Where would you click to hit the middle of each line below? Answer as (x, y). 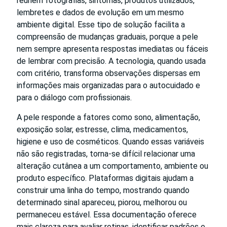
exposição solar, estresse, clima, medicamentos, (102, 130)
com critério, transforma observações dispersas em (108, 73)
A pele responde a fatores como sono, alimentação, (108, 118)
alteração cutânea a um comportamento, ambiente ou (112, 166)
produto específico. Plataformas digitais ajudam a (105, 178)
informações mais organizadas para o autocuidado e (108, 86)
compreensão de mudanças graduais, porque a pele (107, 37)
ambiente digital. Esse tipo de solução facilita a (101, 25)
